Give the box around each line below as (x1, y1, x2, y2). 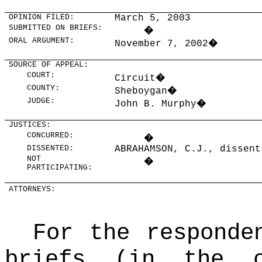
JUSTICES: (9, 120, 51, 129)
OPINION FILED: (9, 13, 75, 22)
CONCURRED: (27, 131, 74, 140)
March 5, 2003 (115, 13, 191, 23)
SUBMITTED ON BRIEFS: (9, 23, 103, 32)
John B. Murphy (115, 99, 197, 109)
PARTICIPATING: (27, 163, 93, 172)
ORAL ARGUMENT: (9, 36, 75, 45)
